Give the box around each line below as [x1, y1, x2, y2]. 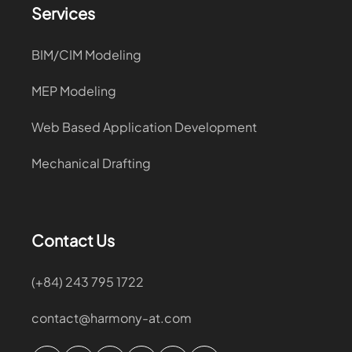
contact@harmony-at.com [31, 310, 192, 327]
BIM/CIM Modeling [31, 46, 141, 64]
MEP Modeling [31, 82, 116, 100]
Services [31, 3, 95, 24]
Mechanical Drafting [31, 155, 151, 172]
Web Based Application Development [31, 119, 257, 136]
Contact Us [31, 230, 115, 251]
